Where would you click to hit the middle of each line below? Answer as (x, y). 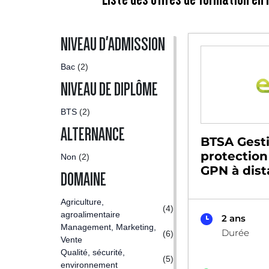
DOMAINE (83, 180)
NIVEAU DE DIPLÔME (109, 89)
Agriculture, (82, 202)
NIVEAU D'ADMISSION (113, 44)
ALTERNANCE (93, 134)
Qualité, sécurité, (93, 252)
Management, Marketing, (108, 227)
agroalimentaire (90, 214)
